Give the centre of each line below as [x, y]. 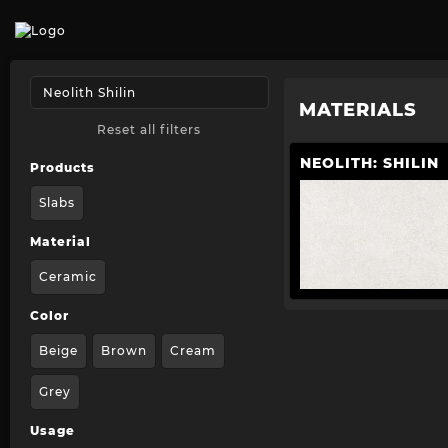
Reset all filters [149, 129]
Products [62, 167]
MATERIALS [357, 110]
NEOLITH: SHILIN [369, 163]
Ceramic [68, 276]
